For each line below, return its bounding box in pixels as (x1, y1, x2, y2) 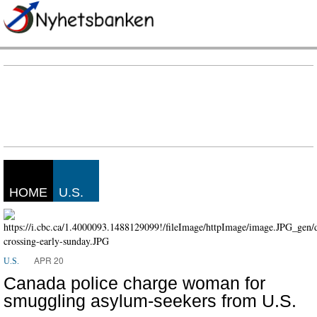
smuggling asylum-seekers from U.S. (4, 291, 296, 311)
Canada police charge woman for (4, 273, 265, 293)
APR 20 (34, 254, 64, 266)
